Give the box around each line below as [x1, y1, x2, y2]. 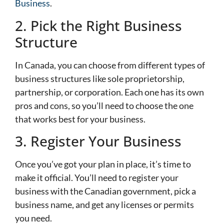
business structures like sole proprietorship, [15, 72, 184, 84]
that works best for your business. [15, 113, 145, 124]
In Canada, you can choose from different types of [15, 59, 205, 70]
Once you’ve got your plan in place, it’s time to [15, 158, 191, 170]
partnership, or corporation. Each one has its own [15, 86, 204, 97]
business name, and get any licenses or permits [15, 199, 194, 210]
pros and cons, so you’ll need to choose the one [15, 99, 193, 111]
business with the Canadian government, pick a [15, 185, 196, 197]
